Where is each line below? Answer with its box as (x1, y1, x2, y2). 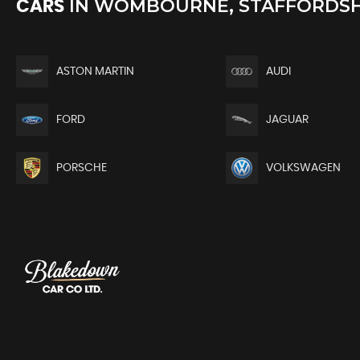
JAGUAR (265, 113, 309, 125)
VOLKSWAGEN (265, 162, 341, 174)
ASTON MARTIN (56, 65, 134, 77)
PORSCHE (56, 162, 107, 174)
